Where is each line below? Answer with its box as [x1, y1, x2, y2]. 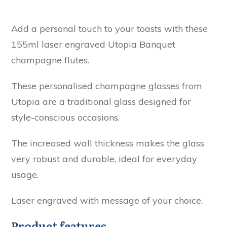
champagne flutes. [11, 54, 89, 66]
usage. [11, 169, 39, 181]
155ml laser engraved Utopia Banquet [11, 39, 175, 51]
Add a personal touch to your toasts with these [11, 23, 208, 35]
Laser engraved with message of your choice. [11, 195, 203, 207]
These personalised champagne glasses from [11, 80, 202, 92]
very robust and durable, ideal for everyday [11, 153, 197, 165]
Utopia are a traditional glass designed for [11, 96, 191, 108]
